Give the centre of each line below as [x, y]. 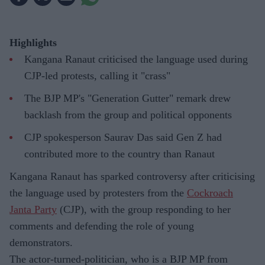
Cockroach [210, 193]
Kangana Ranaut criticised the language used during [136, 59]
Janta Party [33, 209]
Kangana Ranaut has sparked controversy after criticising [132, 176]
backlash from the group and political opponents [128, 114]
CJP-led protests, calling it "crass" [97, 75]
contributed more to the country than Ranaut [119, 153]
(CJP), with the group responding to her [144, 209]
